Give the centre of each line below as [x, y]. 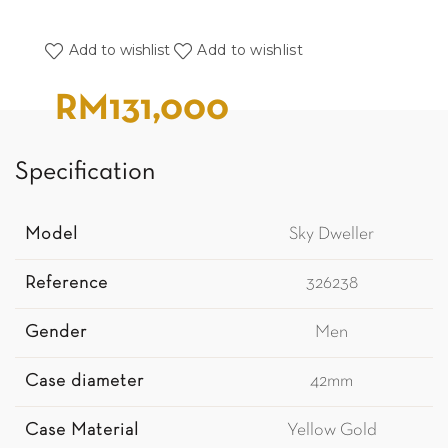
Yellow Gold [331, 430]
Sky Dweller [331, 234]
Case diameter [84, 381]
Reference [66, 283]
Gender [56, 332]
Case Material [82, 430]
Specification [85, 172]
